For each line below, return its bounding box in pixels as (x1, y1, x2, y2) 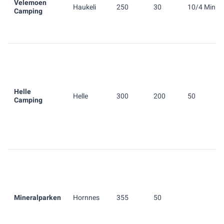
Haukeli (73, 2, 96, 12)
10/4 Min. (187, 2, 217, 12)
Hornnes (73, 192, 99, 203)
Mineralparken (14, 192, 61, 203)
